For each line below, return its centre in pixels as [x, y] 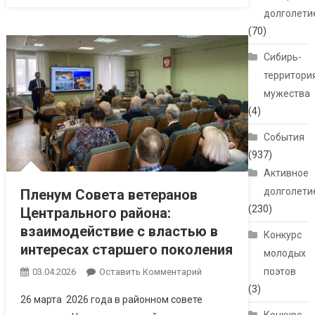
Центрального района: [95, 213]
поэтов [280, 272]
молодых [285, 253]
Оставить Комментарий [150, 272]
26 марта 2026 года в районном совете [111, 300]
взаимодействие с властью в [119, 232]
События [284, 137]
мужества [287, 94]
